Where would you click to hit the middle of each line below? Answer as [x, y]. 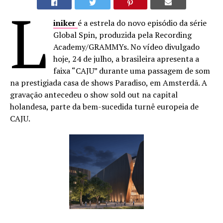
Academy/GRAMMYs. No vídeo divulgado [127, 47]
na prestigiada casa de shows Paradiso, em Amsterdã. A [109, 83]
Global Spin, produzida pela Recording [123, 35]
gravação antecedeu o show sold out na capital [94, 95]
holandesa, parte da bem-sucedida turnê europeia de [104, 107]
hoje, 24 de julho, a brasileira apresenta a [126, 59]
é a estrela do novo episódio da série [142, 23]
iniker [65, 23]
